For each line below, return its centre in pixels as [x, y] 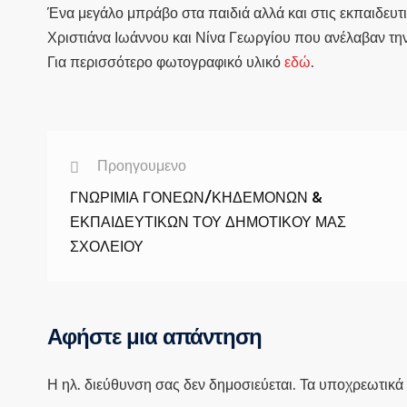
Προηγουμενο [142, 166]
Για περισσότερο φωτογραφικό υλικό [166, 62]
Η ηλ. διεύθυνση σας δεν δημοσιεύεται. [172, 385]
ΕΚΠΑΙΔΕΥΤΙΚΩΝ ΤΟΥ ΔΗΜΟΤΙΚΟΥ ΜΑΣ [208, 222]
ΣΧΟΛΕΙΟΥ [107, 247]
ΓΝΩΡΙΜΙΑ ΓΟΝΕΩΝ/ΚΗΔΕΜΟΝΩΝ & [196, 198]
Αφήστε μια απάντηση [154, 337]
